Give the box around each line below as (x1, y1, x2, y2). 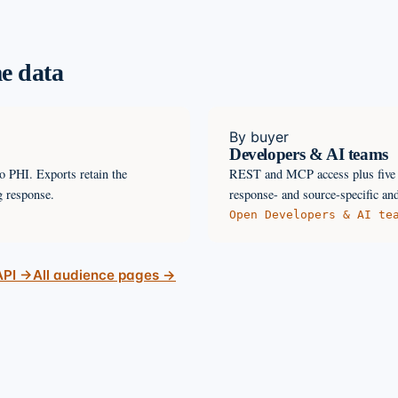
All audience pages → (33, 266, 176, 283)
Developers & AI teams (229, 144, 388, 163)
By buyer (229, 127, 289, 146)
